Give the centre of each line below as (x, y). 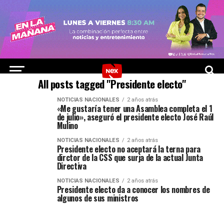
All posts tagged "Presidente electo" (112, 84)
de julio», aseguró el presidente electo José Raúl (135, 117)
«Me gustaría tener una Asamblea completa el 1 (134, 108)
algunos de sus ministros (97, 198)
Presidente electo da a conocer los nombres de (133, 189)
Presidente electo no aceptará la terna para (128, 149)
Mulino (67, 125)
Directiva (71, 166)
